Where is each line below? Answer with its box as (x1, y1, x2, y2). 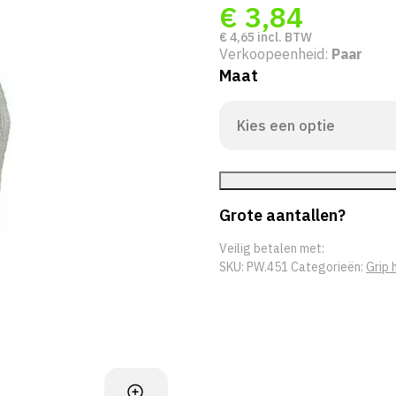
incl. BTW (255, 29, 312, 45)
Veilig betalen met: (219, 240, 324, 256)
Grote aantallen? (219, 204, 346, 225)
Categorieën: (291, 259, 366, 275)
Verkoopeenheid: (219, 45, 331, 63)
